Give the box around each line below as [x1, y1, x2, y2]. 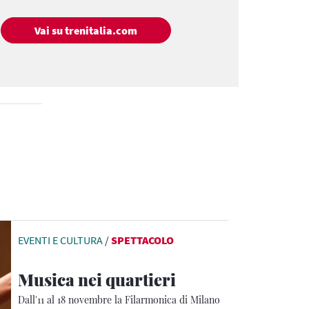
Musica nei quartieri [18, 268, 176, 291]
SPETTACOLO [111, 233, 174, 248]
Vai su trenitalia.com [34, 23, 137, 38]
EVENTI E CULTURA [18, 233, 103, 248]
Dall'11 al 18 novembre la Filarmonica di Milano [18, 293, 220, 307]
